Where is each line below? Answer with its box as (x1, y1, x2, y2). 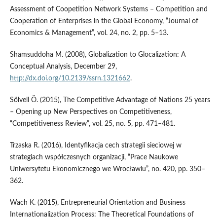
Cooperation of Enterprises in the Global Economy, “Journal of (9, 17, 198, 25)
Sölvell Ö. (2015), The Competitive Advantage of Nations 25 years (9, 96, 210, 104)
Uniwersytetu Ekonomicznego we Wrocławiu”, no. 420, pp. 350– (9, 165, 205, 173)
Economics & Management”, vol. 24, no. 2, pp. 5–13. (9, 29, 168, 37)
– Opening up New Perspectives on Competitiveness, (9, 108, 172, 115)
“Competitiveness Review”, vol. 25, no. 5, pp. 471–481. (9, 120, 175, 127)
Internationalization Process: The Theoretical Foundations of (9, 211, 194, 218)
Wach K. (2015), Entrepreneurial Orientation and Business (9, 199, 185, 206)
